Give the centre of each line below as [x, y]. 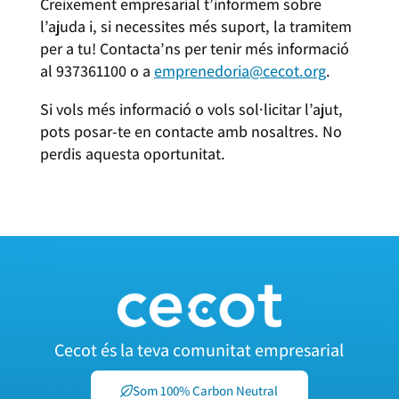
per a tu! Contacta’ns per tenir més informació [194, 49]
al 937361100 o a [97, 71]
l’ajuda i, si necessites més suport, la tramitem [195, 26]
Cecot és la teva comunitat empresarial [199, 350]
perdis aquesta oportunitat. [134, 154]
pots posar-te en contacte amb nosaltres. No [191, 131]
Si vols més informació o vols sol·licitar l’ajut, [191, 109]
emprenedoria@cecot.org [240, 71]
